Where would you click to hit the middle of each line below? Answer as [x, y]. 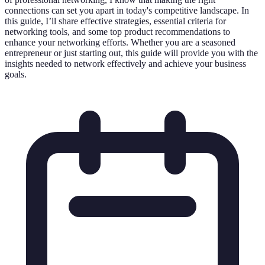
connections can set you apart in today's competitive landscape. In [127, 10]
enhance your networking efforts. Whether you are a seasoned [120, 42]
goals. [16, 74]
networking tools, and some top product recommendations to [117, 31]
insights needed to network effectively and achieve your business [125, 63]
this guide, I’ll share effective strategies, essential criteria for [115, 21]
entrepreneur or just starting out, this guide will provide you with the [131, 53]
